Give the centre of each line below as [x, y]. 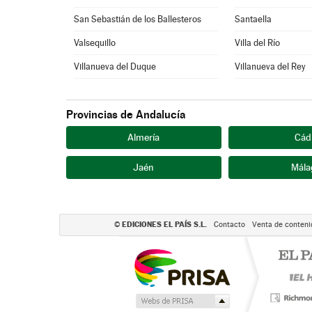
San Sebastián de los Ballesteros [138, 19]
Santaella [253, 19]
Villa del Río [258, 43]
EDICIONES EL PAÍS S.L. [164, 224]
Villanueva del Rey [271, 67]
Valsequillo [95, 43]
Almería [143, 137]
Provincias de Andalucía [125, 115]
